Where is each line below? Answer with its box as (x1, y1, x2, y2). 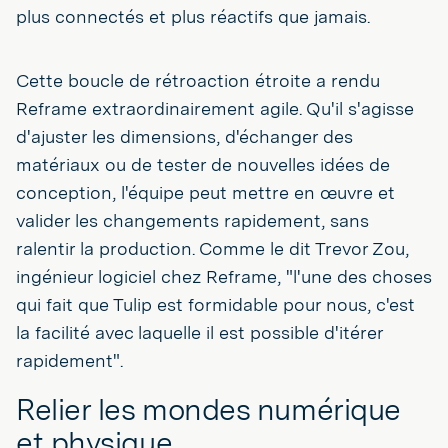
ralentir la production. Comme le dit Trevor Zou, (16, 237, 409, 259)
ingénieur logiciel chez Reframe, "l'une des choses (16, 265, 432, 287)
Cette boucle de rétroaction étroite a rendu (16, 69, 380, 91)
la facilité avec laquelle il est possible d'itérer (16, 321, 383, 343)
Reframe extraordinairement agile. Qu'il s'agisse (16, 97, 414, 119)
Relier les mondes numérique (16, 390, 400, 427)
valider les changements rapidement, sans (16, 209, 369, 231)
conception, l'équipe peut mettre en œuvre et (16, 181, 395, 203)
